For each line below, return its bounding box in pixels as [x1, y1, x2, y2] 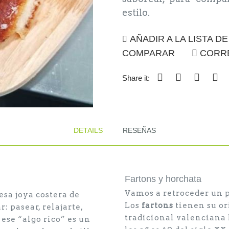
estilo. [122, 7, 150, 18]
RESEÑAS [122, 126, 156, 134]
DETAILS [73, 126, 103, 134]
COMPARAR [122, 48, 175, 58]
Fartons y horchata [125, 174, 201, 184]
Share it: [122, 74, 150, 82]
